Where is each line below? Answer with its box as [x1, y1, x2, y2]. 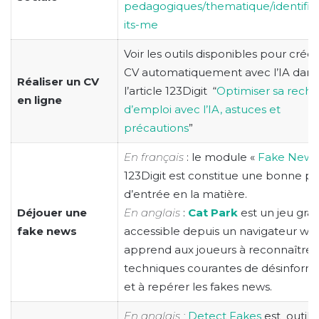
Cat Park [187, 206, 238, 219]
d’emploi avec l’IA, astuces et [123, 103, 281, 116]
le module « [191, 150, 258, 164]
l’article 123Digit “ [123, 84, 216, 98]
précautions [123, 121, 189, 135]
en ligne [16, 93, 65, 107]
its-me [123, 18, 158, 31]
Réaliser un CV [16, 75, 99, 88]
